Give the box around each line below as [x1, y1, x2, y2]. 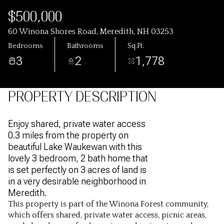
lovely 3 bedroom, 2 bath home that [8, 153, 148, 163]
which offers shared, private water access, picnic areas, [8, 210, 206, 219]
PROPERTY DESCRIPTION [8, 88, 156, 105]
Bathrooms [67, 41, 103, 50]
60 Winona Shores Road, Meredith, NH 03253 [8, 27, 173, 36]
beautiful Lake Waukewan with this [8, 141, 142, 152]
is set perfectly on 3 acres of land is [8, 164, 146, 175]
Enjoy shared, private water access [8, 118, 145, 129]
